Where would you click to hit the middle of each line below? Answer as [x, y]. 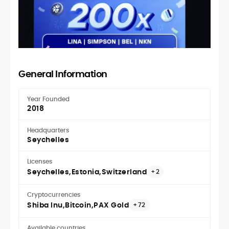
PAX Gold [111, 205]
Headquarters [48, 130]
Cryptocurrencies [54, 194]
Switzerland [124, 171]
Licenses [40, 161]
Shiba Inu [45, 205]
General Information [63, 74]
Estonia [85, 171]
